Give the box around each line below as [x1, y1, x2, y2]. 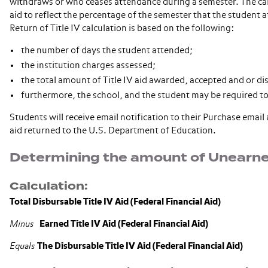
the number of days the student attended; [21, 46, 193, 55]
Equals [10, 242, 35, 251]
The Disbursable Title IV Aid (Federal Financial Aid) [37, 242, 243, 251]
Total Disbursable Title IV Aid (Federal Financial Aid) [10, 197, 226, 206]
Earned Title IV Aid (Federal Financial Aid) [39, 220, 210, 229]
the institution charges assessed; [21, 61, 156, 70]
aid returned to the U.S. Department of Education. [10, 126, 216, 135]
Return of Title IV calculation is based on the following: [10, 24, 234, 33]
